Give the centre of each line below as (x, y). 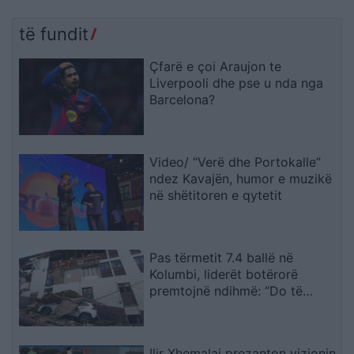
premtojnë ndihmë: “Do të (226, 290)
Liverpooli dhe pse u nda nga (237, 83)
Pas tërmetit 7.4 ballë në (222, 257)
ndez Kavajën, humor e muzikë (241, 178)
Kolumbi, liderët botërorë (224, 274)
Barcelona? (183, 100)
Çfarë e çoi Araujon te (216, 67)
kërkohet (176, 324)
